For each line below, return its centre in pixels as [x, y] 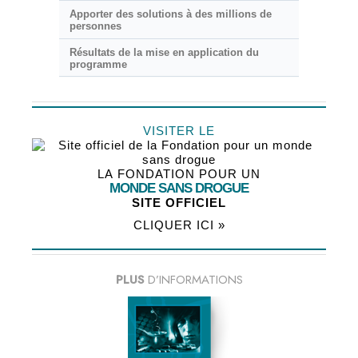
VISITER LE [179, 131]
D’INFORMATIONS [195, 280]
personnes [95, 26]
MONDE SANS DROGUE [179, 189]
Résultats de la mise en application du [164, 52]
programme [98, 64]
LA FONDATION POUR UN [179, 174]
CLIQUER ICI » [179, 225]
